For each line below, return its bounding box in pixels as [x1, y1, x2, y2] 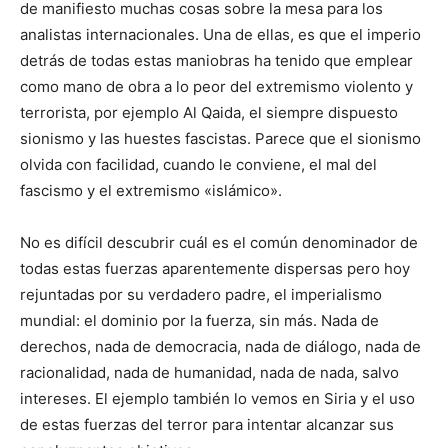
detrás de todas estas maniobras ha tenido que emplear [20, 51, 413, 71]
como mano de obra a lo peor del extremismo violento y [20, 77, 413, 97]
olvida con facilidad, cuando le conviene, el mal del [20, 155, 377, 175]
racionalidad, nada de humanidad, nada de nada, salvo [20, 363, 399, 383]
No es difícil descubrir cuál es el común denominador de [20, 233, 418, 253]
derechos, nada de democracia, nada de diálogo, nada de [20, 337, 421, 357]
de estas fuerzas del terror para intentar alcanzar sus [20, 415, 394, 435]
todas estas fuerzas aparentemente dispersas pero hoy [20, 259, 410, 279]
